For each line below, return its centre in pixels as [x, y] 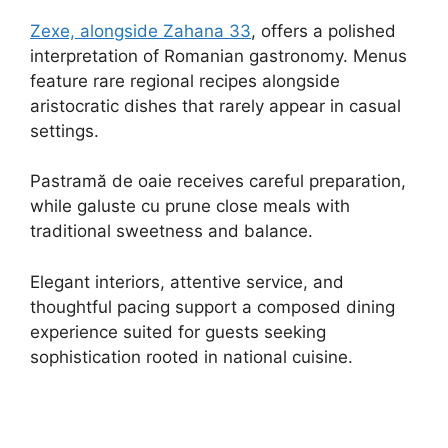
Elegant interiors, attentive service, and [187, 281]
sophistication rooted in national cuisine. [191, 356]
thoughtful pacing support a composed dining [212, 306]
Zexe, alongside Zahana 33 [140, 30]
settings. [64, 130]
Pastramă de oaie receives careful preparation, [218, 181]
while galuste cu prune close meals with [190, 206]
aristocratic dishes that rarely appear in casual [215, 105]
